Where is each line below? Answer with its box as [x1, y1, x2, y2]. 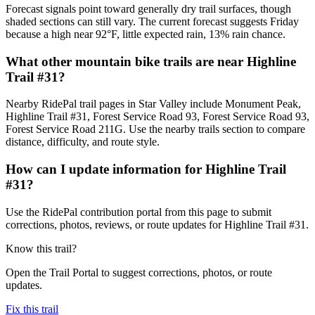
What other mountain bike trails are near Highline [6, 53, 296, 69]
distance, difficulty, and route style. [6, 136, 160, 148]
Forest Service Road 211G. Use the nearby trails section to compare [6, 123, 305, 136]
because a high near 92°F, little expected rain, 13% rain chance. [6, 27, 285, 40]
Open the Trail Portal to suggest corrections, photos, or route [6, 266, 272, 278]
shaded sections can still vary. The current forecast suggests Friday [6, 15, 299, 27]
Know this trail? [6, 242, 77, 255]
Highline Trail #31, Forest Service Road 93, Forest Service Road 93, [6, 110, 309, 123]
